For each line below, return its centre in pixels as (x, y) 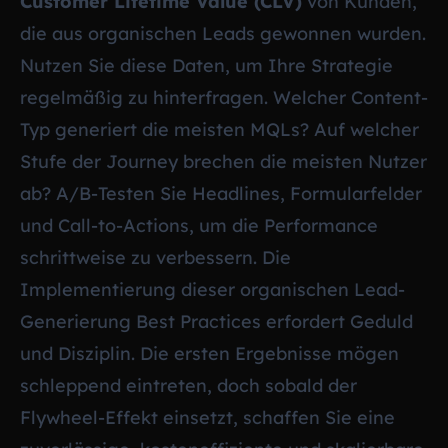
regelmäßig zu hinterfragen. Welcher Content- (224, 97)
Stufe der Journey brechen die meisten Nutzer (223, 161)
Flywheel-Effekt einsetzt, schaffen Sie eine (207, 417)
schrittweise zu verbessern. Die (155, 257)
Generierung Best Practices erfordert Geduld (216, 321)
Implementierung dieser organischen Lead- (212, 289)
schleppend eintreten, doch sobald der (188, 385)
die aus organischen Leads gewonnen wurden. (223, 33)
